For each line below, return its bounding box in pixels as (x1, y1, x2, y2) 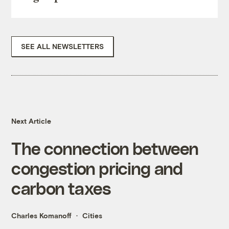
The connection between (11, 138, 199, 158)
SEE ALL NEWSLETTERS (21, 42, 104, 51)
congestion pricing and (11, 158, 183, 178)
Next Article (11, 117, 52, 126)
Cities (82, 211, 103, 220)
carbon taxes (11, 178, 111, 198)
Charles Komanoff (11, 211, 72, 220)
